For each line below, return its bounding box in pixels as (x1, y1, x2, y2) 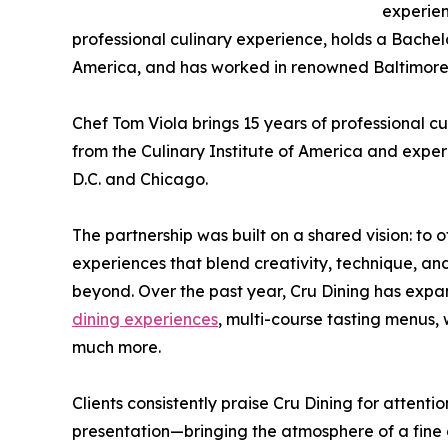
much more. (72, 337, 161, 358)
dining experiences (72, 309, 218, 330)
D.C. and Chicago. (72, 169, 208, 190)
